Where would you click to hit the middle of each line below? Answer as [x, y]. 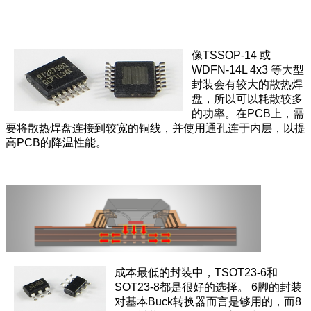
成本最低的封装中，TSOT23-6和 [196, 273]
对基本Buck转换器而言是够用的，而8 [208, 302]
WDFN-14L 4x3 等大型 [248, 70]
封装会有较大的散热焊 [247, 85]
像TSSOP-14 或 [231, 56]
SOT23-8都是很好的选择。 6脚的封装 [208, 287]
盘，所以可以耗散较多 [247, 99]
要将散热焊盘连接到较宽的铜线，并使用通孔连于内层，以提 [155, 128]
